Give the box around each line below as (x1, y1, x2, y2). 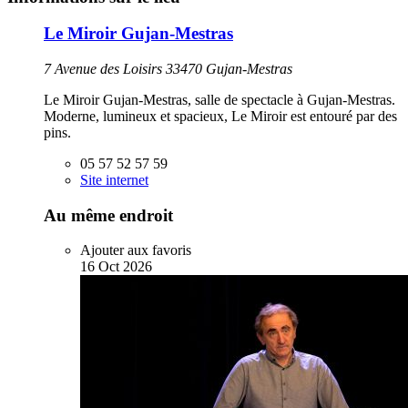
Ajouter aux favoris (80, 242, 191, 259)
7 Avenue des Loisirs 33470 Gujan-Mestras (44, 61, 292, 76)
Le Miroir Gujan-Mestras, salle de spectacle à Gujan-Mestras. (44, 92, 395, 107)
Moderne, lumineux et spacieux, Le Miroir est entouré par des (44, 108, 397, 124)
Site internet (80, 172, 148, 188)
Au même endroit (44, 205, 173, 225)
